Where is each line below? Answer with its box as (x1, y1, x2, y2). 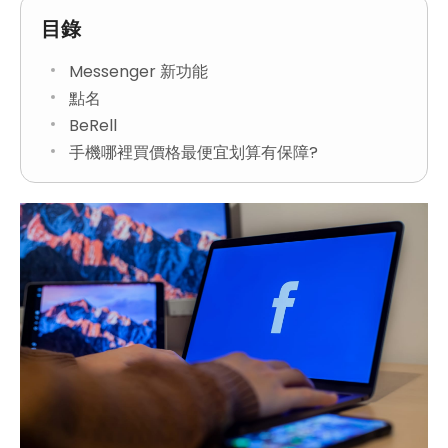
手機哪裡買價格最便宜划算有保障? (69, 140, 318, 164)
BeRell (69, 113, 117, 137)
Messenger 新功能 (69, 59, 208, 83)
